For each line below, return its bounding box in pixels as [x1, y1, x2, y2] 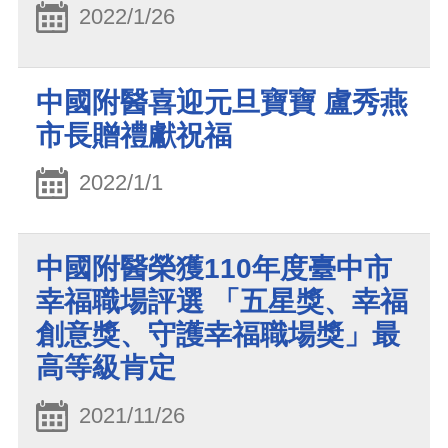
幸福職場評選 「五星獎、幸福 [36, 286, 408, 318]
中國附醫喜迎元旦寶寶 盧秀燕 [36, 86, 408, 118]
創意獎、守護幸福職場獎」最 [36, 319, 400, 351]
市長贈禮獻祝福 [36, 119, 232, 151]
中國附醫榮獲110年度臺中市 [36, 253, 392, 285]
